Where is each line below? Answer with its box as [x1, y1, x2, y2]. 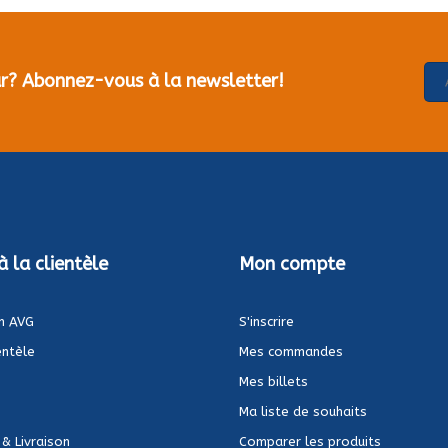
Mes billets [239, 373, 308, 389]
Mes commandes [239, 343, 343, 359]
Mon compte [239, 252, 345, 275]
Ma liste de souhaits [239, 403, 367, 419]
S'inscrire [239, 313, 294, 329]
